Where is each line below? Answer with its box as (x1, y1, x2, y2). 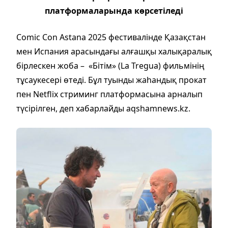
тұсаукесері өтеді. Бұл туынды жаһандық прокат (16, 74, 207, 85)
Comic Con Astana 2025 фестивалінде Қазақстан (16, 31, 206, 43)
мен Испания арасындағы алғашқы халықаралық (16, 45, 212, 57)
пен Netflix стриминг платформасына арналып (16, 88, 203, 100)
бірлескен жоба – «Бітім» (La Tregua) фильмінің (16, 60, 205, 71)
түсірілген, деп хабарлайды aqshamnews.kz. (16, 102, 190, 114)
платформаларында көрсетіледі (45, 5, 183, 16)
